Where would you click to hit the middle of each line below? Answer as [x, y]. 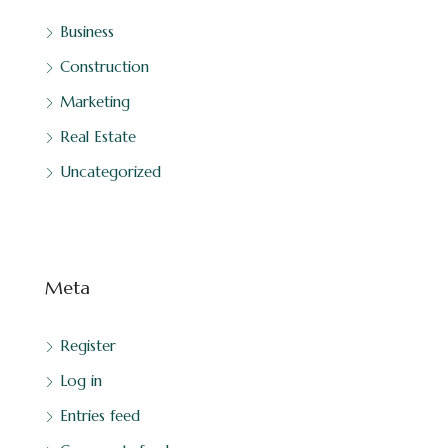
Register [88, 345]
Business [87, 31]
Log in [81, 380]
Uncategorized [110, 171]
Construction [104, 66]
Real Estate [98, 136]
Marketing [95, 101]
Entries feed [100, 415]
